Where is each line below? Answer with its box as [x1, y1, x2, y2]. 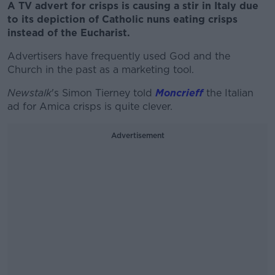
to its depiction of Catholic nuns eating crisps [7, 14, 238, 25]
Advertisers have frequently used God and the [7, 50, 230, 62]
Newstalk [7, 87, 52, 99]
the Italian [206, 87, 254, 99]
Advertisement [110, 131, 165, 140]
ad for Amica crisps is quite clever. [7, 101, 172, 112]
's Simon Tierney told [52, 87, 152, 99]
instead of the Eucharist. [7, 27, 130, 39]
